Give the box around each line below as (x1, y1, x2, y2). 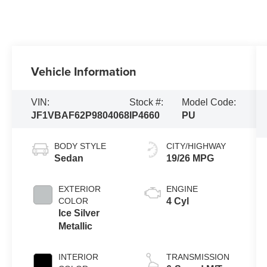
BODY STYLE (54, 141, 107, 151)
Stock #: (129, 97, 164, 108)
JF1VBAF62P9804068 (31, 110, 130, 121)
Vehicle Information (31, 63, 137, 80)
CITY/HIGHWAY (166, 141, 226, 151)
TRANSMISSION (166, 252, 229, 262)
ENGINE (166, 184, 198, 194)
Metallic (58, 221, 93, 232)
